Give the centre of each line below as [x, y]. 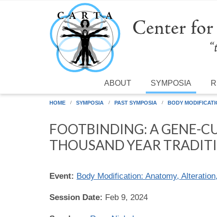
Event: [63, 176]
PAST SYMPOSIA [136, 102]
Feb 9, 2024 [126, 197]
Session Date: [77, 197]
